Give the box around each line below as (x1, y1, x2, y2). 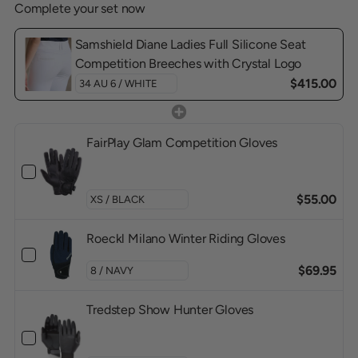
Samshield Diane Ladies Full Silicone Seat (74, 37, 306, 53)
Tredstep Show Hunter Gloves (86, 301, 254, 317)
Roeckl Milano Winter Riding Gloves (86, 231, 285, 247)
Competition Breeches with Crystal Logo (74, 56, 302, 72)
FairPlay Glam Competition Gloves (86, 135, 278, 151)
